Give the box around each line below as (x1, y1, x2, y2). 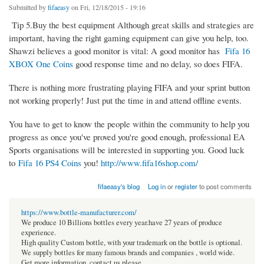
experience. (21, 227, 56, 238)
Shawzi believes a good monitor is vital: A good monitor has (9, 45, 225, 57)
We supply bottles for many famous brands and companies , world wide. (21, 247, 235, 258)
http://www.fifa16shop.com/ (101, 157, 198, 169)
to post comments (197, 181, 252, 192)
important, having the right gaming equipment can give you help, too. (9, 32, 249, 44)
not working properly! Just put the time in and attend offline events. (9, 94, 242, 107)
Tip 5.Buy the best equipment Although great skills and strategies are (9, 19, 254, 31)
